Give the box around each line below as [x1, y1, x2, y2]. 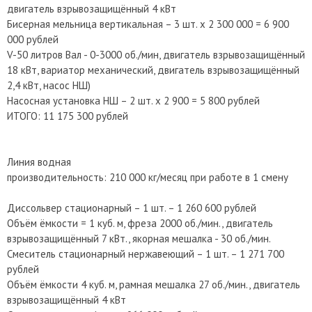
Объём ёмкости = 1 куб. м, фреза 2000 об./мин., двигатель [7, 217, 273, 230]
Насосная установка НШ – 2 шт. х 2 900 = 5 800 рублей [7, 94, 260, 107]
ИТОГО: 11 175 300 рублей [7, 109, 128, 123]
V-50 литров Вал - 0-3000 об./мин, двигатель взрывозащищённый [7, 48, 305, 61]
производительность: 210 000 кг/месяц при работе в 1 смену [7, 171, 288, 184]
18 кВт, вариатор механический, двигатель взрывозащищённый [7, 63, 299, 77]
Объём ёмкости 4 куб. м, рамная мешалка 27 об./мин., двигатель [7, 278, 300, 291]
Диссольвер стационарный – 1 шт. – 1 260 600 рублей [7, 201, 256, 214]
